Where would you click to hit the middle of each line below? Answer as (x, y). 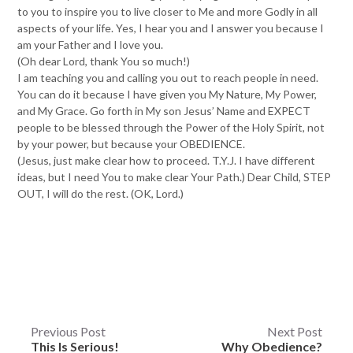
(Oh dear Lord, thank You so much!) (104, 61)
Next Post (295, 332)
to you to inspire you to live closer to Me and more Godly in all (168, 11)
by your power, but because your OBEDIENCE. (132, 144)
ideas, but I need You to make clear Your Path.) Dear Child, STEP (175, 177)
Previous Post (68, 332)
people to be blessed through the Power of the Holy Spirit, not (171, 127)
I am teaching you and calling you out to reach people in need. (168, 78)
